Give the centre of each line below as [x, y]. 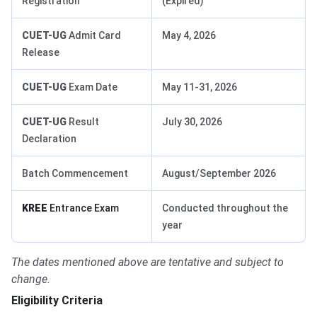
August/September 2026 [219, 174]
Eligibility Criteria [57, 301]
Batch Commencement [75, 174]
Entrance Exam [83, 208]
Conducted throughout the [225, 208]
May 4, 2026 [189, 36]
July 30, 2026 [192, 122]
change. [31, 279]
